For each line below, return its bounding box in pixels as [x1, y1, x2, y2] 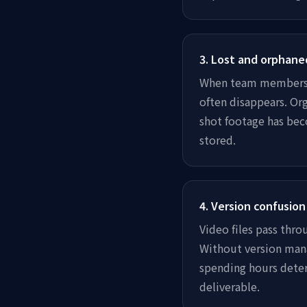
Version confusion [211, 197, 306, 214]
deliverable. [199, 278, 260, 295]
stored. [199, 131, 236, 148]
